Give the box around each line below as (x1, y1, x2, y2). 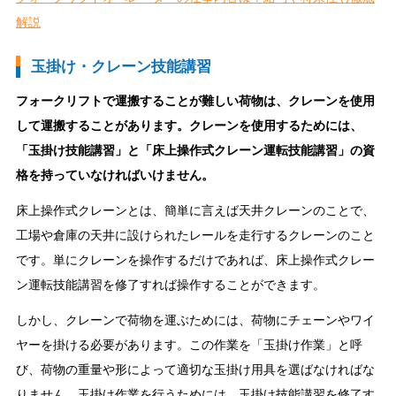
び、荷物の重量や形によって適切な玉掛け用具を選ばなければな (15, 362, 375, 377)
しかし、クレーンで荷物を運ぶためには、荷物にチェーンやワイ (15, 312, 375, 327)
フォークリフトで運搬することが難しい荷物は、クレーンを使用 (15, 93, 375, 108)
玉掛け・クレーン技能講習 (30, 57, 211, 75)
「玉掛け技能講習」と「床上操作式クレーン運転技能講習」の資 (15, 142, 375, 157)
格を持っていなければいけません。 (15, 167, 214, 182)
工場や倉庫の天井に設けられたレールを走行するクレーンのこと (15, 227, 375, 242)
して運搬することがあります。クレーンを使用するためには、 (15, 118, 362, 133)
